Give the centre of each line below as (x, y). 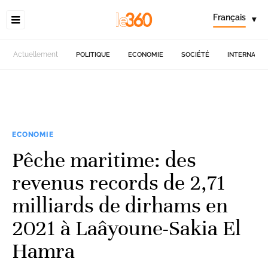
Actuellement (36, 54)
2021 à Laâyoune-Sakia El (127, 228)
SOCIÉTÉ (196, 54)
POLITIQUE (93, 54)
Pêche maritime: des (104, 160)
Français (229, 17)
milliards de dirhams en (120, 205)
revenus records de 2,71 (119, 182)
